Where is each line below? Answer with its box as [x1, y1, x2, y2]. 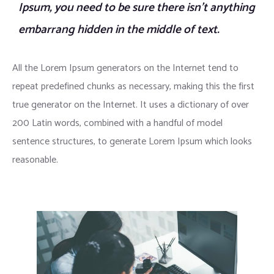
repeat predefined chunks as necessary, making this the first [12, 78, 254, 95]
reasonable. [12, 151, 58, 168]
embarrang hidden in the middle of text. [18, 20, 220, 39]
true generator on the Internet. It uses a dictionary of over [12, 96, 249, 113]
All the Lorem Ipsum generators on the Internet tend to [12, 59, 239, 76]
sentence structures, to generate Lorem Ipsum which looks [12, 133, 252, 150]
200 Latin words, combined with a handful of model [12, 114, 223, 131]
